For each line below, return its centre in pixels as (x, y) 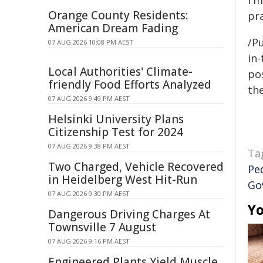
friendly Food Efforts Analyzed (130, 85)
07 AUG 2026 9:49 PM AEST (89, 98)
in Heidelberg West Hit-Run (123, 180)
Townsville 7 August (102, 227)
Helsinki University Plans (116, 119)
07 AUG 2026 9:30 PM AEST (89, 193)
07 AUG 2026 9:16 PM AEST (89, 241)
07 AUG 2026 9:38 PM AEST (89, 146)
